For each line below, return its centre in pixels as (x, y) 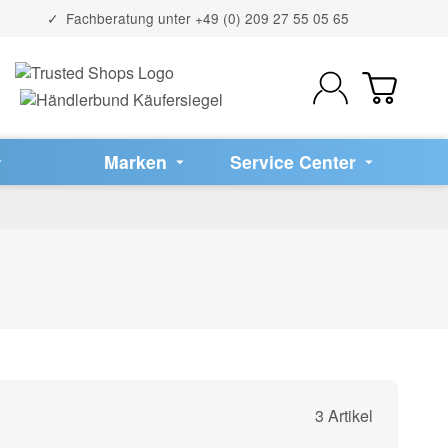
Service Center (293, 161)
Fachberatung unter (128, 17)
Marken (136, 161)
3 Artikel (344, 415)
